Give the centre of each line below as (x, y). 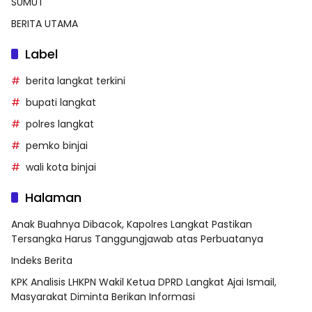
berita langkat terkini (76, 81)
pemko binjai (57, 146)
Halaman (53, 197)
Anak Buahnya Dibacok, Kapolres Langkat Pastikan (132, 224)
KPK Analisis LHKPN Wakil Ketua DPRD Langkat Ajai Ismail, (144, 282)
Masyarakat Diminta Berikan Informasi (103, 297)
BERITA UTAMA (45, 24)
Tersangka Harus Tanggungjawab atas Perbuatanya (137, 239)
